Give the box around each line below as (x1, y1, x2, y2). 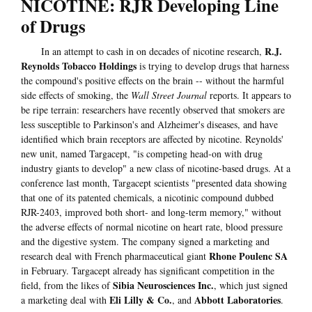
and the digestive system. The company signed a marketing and (21, 235, 270, 249)
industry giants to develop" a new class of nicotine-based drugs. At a (21, 162, 290, 175)
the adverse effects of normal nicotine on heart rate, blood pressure (21, 220, 283, 234)
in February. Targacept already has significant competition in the (21, 264, 274, 278)
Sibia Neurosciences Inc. (113, 278, 214, 293)
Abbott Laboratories (194, 292, 281, 308)
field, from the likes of (21, 279, 113, 292)
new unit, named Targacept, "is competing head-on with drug (21, 147, 263, 161)
